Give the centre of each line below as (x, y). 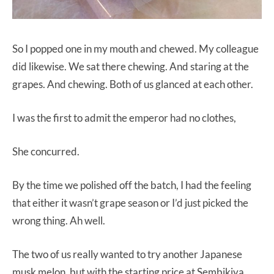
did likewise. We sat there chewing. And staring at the (131, 67)
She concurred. (46, 152)
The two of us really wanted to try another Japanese (127, 254)
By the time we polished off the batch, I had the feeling (132, 185)
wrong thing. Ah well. (59, 221)
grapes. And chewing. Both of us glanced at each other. (133, 84)
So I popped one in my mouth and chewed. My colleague (135, 49)
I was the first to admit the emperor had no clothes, (124, 118)
